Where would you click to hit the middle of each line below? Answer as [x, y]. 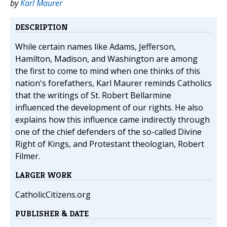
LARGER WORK [44, 175]
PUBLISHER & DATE [52, 214]
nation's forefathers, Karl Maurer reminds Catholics [113, 83]
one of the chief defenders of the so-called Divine [108, 132]
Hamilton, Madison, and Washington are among [106, 59]
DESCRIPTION [42, 27]
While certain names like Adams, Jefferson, [96, 47]
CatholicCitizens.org [53, 195]
